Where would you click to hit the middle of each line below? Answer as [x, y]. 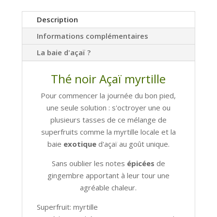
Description [57, 19]
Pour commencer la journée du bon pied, [108, 95]
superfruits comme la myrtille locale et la [108, 132]
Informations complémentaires [92, 36]
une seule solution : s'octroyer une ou [108, 107]
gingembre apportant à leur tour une [108, 175]
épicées [141, 163]
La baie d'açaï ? [63, 52]
